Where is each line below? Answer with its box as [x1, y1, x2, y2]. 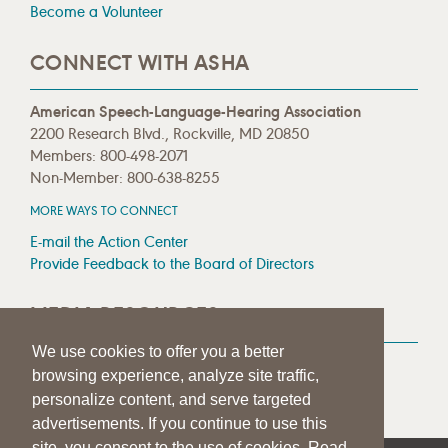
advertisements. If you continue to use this [32, 415, 327, 433]
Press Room [30, 354, 107, 374]
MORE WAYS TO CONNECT [30, 203, 178, 219]
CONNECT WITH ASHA [30, 50, 250, 77]
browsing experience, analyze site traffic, [32, 367, 319, 385]
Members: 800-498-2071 [30, 146, 188, 166]
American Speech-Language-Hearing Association [30, 102, 361, 122]
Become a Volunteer [30, 2, 163, 22]
